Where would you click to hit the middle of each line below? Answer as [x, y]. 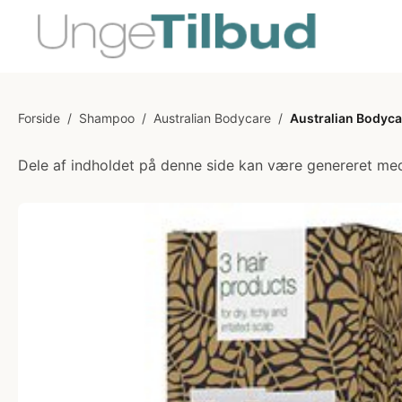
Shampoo [107, 118]
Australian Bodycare [212, 118]
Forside [39, 118]
